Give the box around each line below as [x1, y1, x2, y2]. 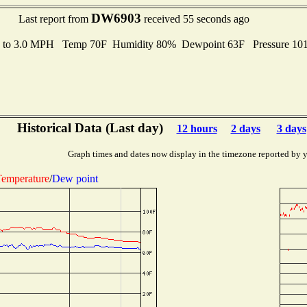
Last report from [18, 13, 91, 25]
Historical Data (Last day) [16, 121, 163, 135]
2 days [230, 123, 260, 134]
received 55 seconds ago [140, 13, 249, 25]
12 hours [176, 123, 217, 134]
